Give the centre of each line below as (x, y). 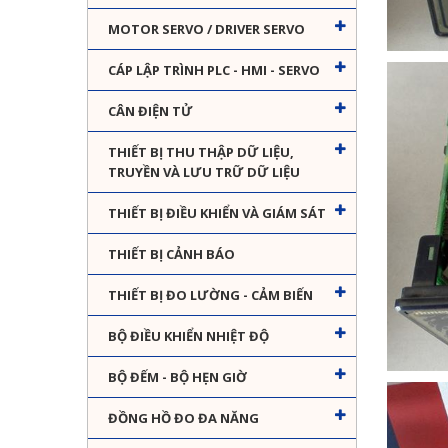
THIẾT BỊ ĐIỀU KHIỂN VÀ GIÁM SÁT (217, 213)
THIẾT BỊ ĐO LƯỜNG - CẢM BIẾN (210, 295)
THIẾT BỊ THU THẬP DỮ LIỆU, (201, 152)
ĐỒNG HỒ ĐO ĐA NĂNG (183, 418)
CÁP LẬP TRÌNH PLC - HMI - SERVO (214, 70)
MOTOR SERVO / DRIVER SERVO (206, 29)
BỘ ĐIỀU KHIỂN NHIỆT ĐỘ (188, 336)
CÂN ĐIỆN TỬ (150, 111)
